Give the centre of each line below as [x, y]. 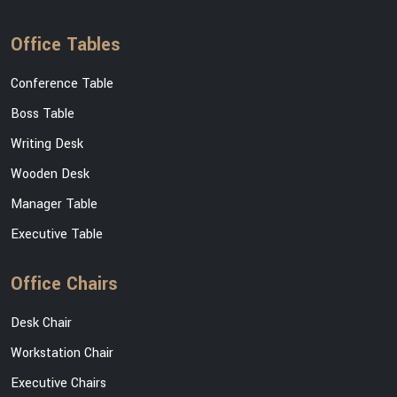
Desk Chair [41, 323]
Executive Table [57, 235]
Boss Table [43, 114]
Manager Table [54, 205]
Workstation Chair [62, 354]
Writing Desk [47, 144]
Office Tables [66, 45]
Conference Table [62, 84]
